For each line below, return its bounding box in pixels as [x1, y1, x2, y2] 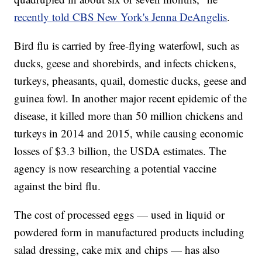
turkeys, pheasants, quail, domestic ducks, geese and [14, 73, 247, 88]
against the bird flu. [14, 178, 101, 194]
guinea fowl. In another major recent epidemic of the [14, 91, 247, 106]
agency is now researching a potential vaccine [14, 161, 217, 176]
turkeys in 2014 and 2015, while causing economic [14, 126, 244, 141]
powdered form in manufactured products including [14, 225, 245, 240]
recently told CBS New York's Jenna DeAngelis [14, 9, 227, 25]
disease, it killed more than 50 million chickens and [14, 108, 244, 123]
